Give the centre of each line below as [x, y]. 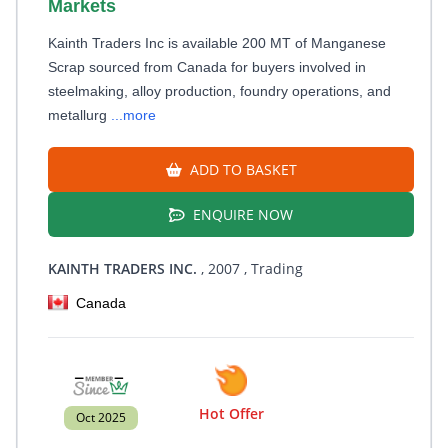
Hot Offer [231, 413]
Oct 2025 [101, 417]
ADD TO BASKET [241, 169]
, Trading [271, 268]
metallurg [79, 115]
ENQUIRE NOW [241, 214]
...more [133, 115]
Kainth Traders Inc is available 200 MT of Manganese [217, 43]
